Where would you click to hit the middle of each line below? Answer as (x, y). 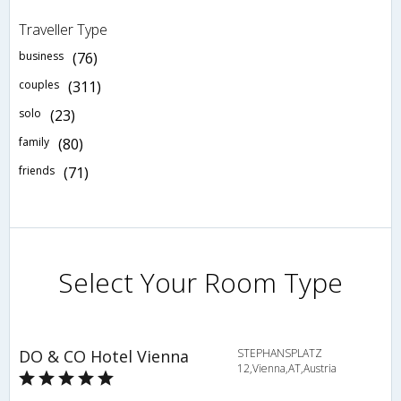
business (41, 55)
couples (39, 84)
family (34, 141)
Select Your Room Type (200, 282)
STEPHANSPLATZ (279, 353)
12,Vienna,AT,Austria (286, 368)
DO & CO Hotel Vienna (104, 356)
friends (37, 170)
